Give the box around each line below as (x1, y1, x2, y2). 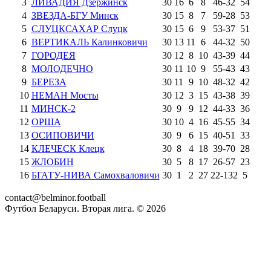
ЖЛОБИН (31, 157, 74, 168)
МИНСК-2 (31, 103, 76, 114)
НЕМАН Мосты (31, 90, 99, 101)
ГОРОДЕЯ (31, 50, 76, 61)
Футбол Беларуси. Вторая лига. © (5, 203, 146, 214)
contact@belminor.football (5, 192, 106, 203)
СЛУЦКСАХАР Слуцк (31, 24, 128, 34)
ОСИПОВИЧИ (31, 130, 94, 141)
